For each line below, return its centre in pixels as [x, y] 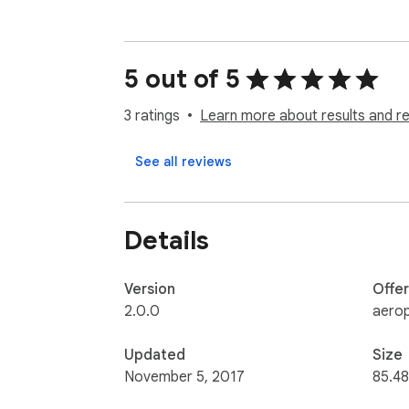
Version [150, 289]
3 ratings [152, 116]
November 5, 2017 [184, 377]
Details [167, 240]
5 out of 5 [182, 79]
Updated [155, 355]
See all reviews [184, 162]
